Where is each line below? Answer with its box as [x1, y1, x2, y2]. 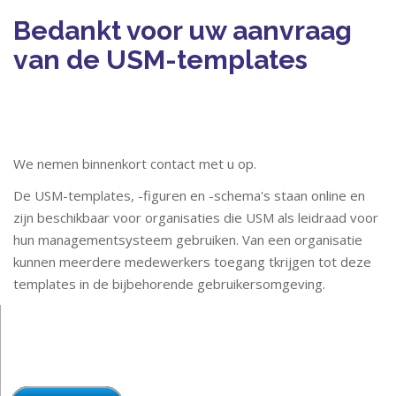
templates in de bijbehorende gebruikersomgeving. [13, 275, 325, 293]
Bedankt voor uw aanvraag [13, 15, 352, 46]
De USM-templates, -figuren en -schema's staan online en [13, 187, 365, 204]
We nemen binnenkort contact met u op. [13, 155, 256, 172]
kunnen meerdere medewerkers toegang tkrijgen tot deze [13, 253, 371, 270]
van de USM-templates [13, 44, 308, 75]
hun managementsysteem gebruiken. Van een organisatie [13, 231, 362, 248]
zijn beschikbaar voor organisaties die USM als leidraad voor [13, 209, 378, 226]
